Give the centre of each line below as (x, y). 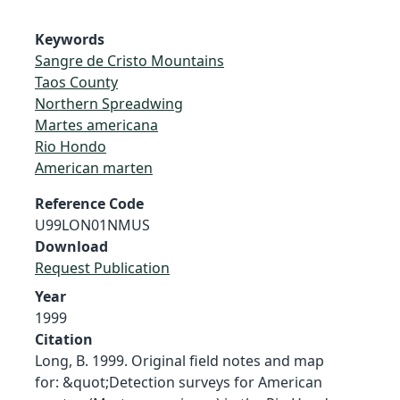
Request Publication (102, 267)
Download (71, 246)
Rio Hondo (71, 146)
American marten (94, 167)
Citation (64, 339)
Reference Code (89, 203)
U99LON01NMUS (92, 225)
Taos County (76, 82)
